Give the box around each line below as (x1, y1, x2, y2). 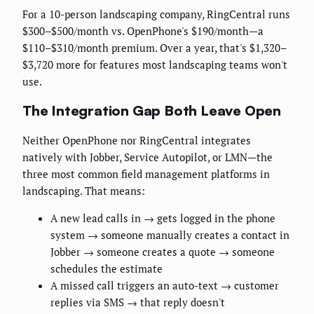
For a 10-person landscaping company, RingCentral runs (22, 7, 290, 22)
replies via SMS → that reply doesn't (50, 294, 225, 309)
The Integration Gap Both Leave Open (22, 102, 281, 119)
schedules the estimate (50, 261, 163, 275)
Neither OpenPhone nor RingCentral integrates (22, 132, 251, 147)
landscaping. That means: (22, 183, 145, 198)
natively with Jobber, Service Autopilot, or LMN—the (22, 149, 273, 164)
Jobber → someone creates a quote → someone (50, 244, 275, 259)
